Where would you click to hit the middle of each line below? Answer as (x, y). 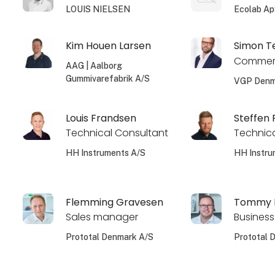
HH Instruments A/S (106, 153)
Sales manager (102, 217)
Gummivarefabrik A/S (108, 79)
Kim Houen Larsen (109, 46)
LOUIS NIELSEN (98, 10)
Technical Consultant (117, 133)
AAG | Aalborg (94, 66)
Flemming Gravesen (115, 202)
